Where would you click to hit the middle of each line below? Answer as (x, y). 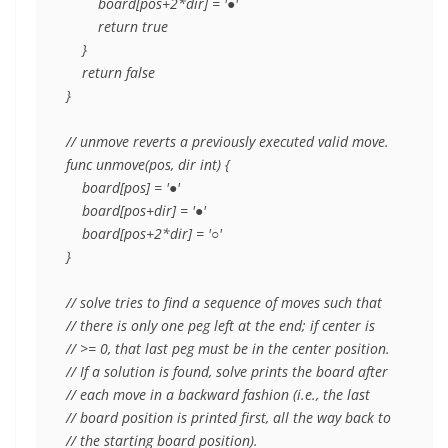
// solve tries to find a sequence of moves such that (224, 303)
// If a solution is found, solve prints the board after (227, 372)
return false (110, 73)
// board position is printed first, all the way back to (228, 418)
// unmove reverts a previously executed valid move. (227, 142)
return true (117, 27)
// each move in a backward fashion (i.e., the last (218, 395)
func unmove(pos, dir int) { (148, 165)
